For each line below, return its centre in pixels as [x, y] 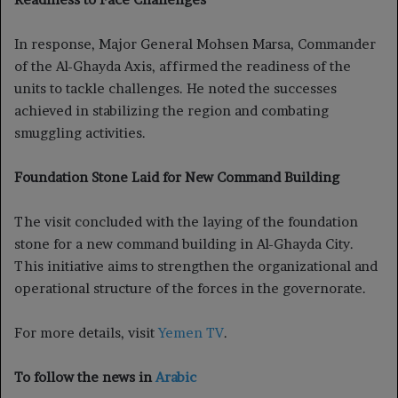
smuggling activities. [80, 132]
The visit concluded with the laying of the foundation [186, 221]
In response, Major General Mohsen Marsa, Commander [195, 44]
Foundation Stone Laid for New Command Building [177, 177]
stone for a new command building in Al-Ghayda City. [184, 243]
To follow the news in [85, 377]
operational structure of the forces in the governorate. [190, 288]
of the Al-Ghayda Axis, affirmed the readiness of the [183, 66]
